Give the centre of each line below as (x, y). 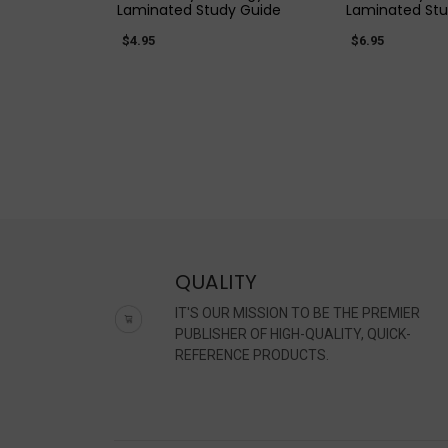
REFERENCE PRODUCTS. (252, 354)
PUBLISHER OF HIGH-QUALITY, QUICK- (293, 333)
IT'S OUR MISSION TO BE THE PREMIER (298, 312)
